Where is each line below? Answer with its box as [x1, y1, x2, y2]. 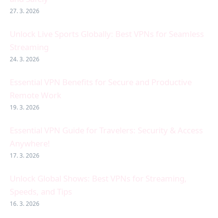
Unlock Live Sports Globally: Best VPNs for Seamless [10, 28, 204, 40]
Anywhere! [10, 138, 50, 149]
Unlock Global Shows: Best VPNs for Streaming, [10, 173, 187, 184]
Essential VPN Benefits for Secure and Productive [10, 76, 192, 88]
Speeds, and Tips [10, 186, 72, 198]
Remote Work [10, 90, 61, 101]
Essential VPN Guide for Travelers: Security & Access [10, 125, 203, 136]
